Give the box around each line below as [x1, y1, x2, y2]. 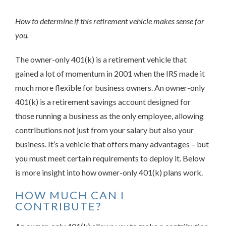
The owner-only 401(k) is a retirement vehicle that [15, 54, 187, 64]
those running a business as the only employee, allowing [15, 110, 204, 121]
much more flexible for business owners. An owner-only [15, 82, 205, 92]
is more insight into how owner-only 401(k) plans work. [15, 167, 203, 177]
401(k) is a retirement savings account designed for [15, 96, 191, 106]
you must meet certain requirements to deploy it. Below [15, 153, 205, 163]
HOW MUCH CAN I [15, 188, 125, 202]
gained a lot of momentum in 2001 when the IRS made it [15, 68, 205, 78]
